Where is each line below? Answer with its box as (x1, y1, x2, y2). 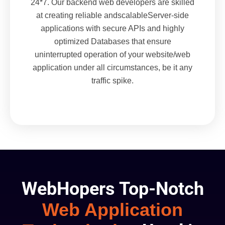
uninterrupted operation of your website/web (35, 50, 190, 59)
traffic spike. (91, 76, 134, 85)
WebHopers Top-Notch (21, 178, 204, 200)
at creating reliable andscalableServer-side (36, 11, 189, 20)
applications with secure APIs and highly (41, 24, 184, 33)
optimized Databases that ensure (54, 37, 171, 46)
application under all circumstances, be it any (33, 63, 192, 72)
